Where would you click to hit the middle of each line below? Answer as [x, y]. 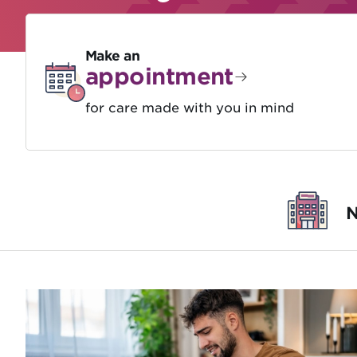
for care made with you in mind [190, 108]
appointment [159, 76]
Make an [113, 55]
